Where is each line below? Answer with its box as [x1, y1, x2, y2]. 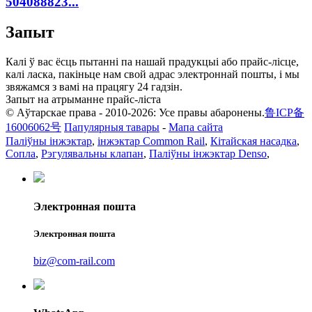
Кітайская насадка [210, 135, 297, 148]
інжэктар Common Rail [97, 135, 205, 148]
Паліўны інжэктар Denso [149, 148, 267, 160]
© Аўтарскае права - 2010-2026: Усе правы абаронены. [6, 107, 265, 119]
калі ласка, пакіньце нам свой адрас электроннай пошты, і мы [6, 68, 299, 81]
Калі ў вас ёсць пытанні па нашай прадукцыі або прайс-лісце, [6, 56, 299, 68]
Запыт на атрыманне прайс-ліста [6, 93, 161, 106]
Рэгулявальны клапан [41, 148, 143, 160]
